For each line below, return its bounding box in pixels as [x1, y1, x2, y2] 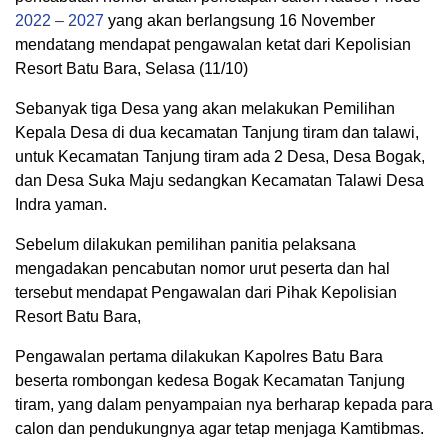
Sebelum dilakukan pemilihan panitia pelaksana [15, 236, 356, 253]
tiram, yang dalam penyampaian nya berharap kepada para [15, 396, 433, 413]
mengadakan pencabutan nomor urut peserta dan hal [15, 260, 390, 277]
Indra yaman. [15, 196, 107, 213]
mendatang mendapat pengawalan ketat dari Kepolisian [15, 36, 411, 53]
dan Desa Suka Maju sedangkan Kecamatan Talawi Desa [15, 172, 424, 189]
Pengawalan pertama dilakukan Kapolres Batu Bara [15, 348, 383, 365]
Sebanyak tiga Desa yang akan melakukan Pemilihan [15, 100, 395, 117]
